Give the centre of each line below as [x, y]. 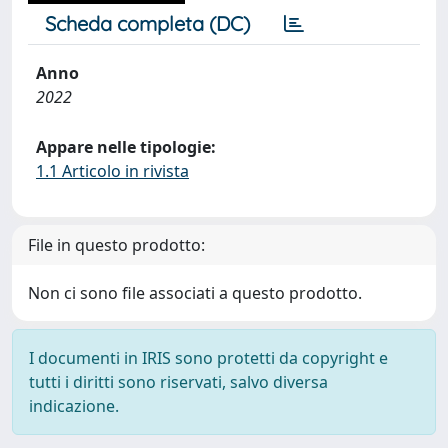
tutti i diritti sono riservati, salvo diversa [178, 382]
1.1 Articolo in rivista [112, 171]
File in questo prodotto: [116, 245]
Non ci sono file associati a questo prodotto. [195, 293]
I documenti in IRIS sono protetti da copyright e [208, 358]
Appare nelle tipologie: [126, 147]
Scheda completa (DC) [147, 23]
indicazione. [74, 406]
